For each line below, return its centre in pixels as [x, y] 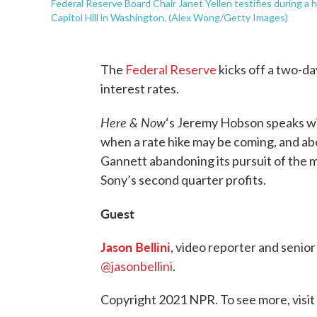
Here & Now [133, 122]
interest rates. [140, 89]
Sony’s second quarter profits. [183, 180]
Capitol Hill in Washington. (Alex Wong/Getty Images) [169, 18]
